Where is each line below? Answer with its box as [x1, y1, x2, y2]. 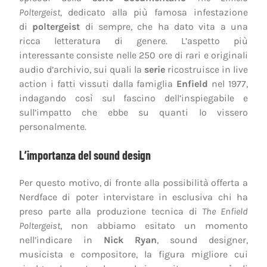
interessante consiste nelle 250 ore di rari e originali [19, 49, 248, 61]
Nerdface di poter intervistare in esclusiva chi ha [19, 191, 248, 203]
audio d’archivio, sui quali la [19, 63, 144, 75]
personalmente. [19, 120, 86, 132]
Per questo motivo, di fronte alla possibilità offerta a [19, 176, 248, 188]
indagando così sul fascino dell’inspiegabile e [19, 92, 248, 104]
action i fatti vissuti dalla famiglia [19, 77, 177, 89]
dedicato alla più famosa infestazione [67, 6, 249, 18]
